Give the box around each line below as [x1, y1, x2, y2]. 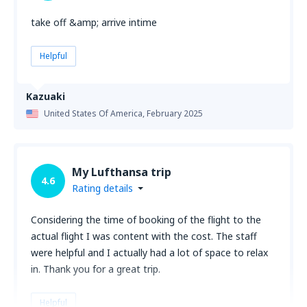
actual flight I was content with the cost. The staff [31, 230, 257, 243]
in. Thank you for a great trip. [31, 262, 160, 275]
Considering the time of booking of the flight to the [31, 213, 261, 226]
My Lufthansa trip [72, 164, 171, 180]
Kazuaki [26, 90, 65, 103]
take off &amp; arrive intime [31, 16, 157, 29]
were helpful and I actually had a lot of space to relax [31, 246, 268, 259]
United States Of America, [44, 108, 147, 119]
